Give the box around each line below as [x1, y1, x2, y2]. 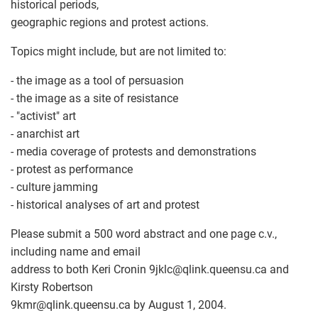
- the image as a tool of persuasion [11, 73, 184, 87]
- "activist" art [11, 109, 76, 123]
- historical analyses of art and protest [11, 197, 199, 212]
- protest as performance [11, 162, 133, 176]
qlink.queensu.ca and [182, 262, 289, 276]
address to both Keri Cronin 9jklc [11, 262, 172, 276]
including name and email [11, 244, 141, 258]
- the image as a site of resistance [11, 91, 178, 105]
